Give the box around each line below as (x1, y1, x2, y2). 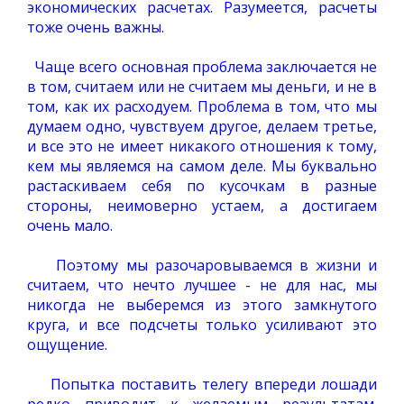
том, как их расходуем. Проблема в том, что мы (27, 96, 377, 116)
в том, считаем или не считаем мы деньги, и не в (27, 77, 377, 96)
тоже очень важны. (27, 17, 164, 37)
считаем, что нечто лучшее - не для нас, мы (27, 275, 377, 295)
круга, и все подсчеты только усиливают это (27, 315, 377, 335)
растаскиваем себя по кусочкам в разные (27, 176, 377, 196)
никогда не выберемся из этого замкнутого (27, 295, 377, 315)
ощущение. (27, 335, 107, 354)
